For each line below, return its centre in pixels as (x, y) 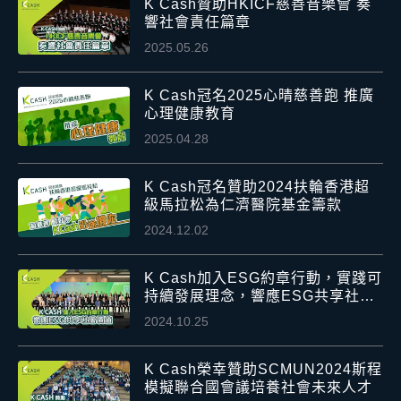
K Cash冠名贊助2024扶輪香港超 (257, 187)
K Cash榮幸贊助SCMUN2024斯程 (264, 370)
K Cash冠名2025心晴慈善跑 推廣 (260, 96)
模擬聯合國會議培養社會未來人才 (259, 388)
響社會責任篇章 (198, 22)
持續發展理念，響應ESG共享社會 (260, 296)
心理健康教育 (190, 114)
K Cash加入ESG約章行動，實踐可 (264, 278)
